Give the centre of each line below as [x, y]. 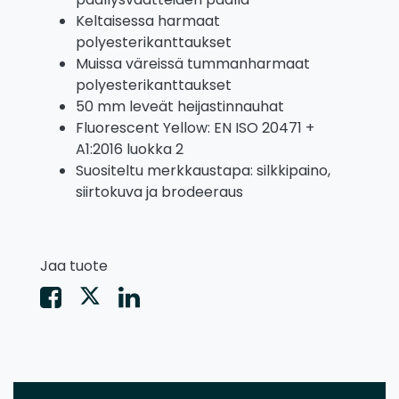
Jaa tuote [74, 266]
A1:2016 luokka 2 [130, 150]
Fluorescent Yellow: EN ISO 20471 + [195, 128]
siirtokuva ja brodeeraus [159, 192]
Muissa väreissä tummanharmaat [193, 64]
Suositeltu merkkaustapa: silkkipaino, [203, 171]
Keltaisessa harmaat [148, 21]
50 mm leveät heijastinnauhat [180, 107]
